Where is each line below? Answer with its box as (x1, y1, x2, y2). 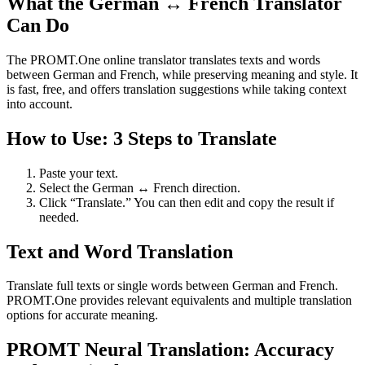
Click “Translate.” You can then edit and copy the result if (39, 195, 334, 209)
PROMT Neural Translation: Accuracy (7, 339, 334, 361)
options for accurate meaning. (7, 308, 158, 323)
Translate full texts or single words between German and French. (7, 279, 338, 293)
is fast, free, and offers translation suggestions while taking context (7, 81, 346, 96)
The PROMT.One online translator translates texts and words (7, 52, 320, 67)
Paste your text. (39, 165, 118, 180)
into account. (7, 96, 73, 111)
